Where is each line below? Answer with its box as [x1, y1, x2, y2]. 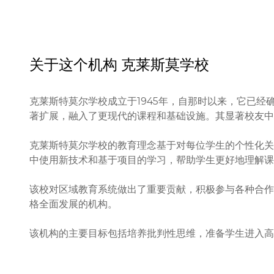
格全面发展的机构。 [29, 198, 117, 210]
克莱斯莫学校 [121, 56, 209, 74]
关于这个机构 [29, 56, 117, 74]
